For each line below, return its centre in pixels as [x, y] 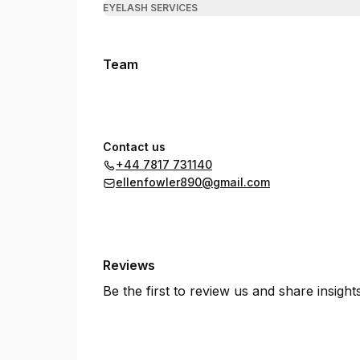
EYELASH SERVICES [150, 8]
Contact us [134, 147]
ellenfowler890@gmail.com [193, 182]
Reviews [129, 265]
